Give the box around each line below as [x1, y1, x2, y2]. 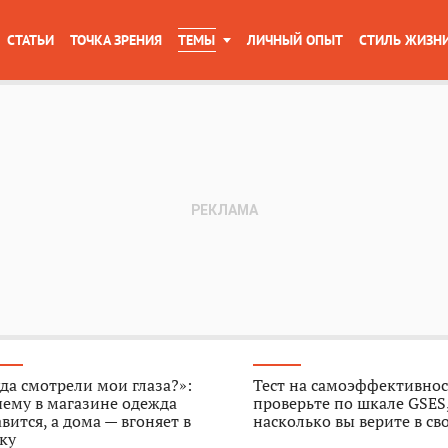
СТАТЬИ [7, 31, 54, 49]
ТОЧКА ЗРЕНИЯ [70, 31, 162, 49]
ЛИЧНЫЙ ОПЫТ [247, 31, 343, 49]
